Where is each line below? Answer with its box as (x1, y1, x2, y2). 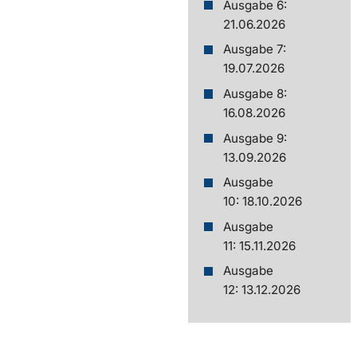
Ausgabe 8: (223, 85, 287, 101)
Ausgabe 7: (223, 41, 286, 57)
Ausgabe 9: (223, 130, 287, 146)
